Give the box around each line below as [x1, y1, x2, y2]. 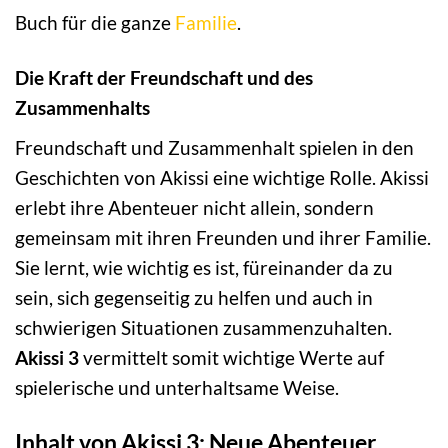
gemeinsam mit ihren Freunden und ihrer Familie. [15, 225, 431, 249]
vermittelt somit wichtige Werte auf [79, 345, 384, 369]
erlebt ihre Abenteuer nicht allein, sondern [15, 195, 374, 219]
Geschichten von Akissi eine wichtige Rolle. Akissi [15, 165, 429, 189]
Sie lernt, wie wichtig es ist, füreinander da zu [15, 255, 393, 279]
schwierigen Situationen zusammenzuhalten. [15, 315, 392, 339]
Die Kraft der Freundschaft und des [15, 66, 313, 90]
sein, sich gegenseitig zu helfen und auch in [15, 285, 373, 309]
